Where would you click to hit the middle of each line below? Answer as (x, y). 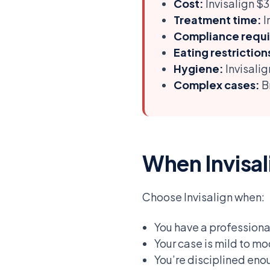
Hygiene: (199, 68)
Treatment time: (218, 19)
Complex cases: (217, 84)
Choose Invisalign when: (203, 196)
